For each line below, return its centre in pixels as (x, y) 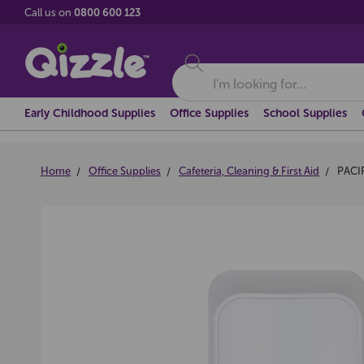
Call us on (49, 12)
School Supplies (305, 113)
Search (190, 71)
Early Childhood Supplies (90, 113)
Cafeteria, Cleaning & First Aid (249, 171)
